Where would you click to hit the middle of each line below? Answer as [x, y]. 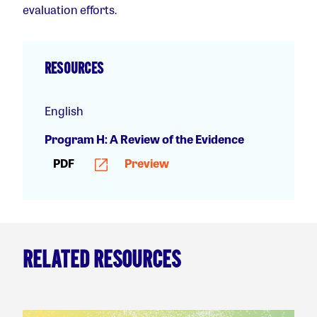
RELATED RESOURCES [102, 260]
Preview [146, 163]
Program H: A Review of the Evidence [144, 139]
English [64, 110]
